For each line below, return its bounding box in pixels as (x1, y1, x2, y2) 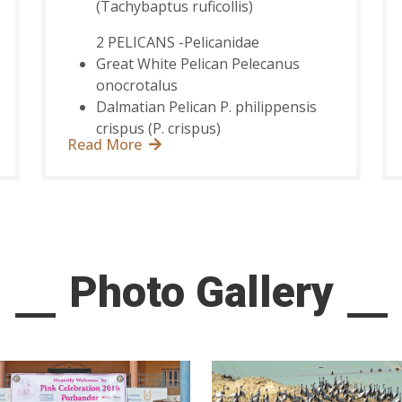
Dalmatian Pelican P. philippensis (95, 97, 317, 118)
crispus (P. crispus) (95, 118, 221, 139)
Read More (66, 135, 142, 155)
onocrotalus (95, 75, 178, 96)
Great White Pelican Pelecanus (95, 54, 300, 74)
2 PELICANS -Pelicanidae (95, 32, 259, 53)
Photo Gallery (68, 267, 334, 319)
